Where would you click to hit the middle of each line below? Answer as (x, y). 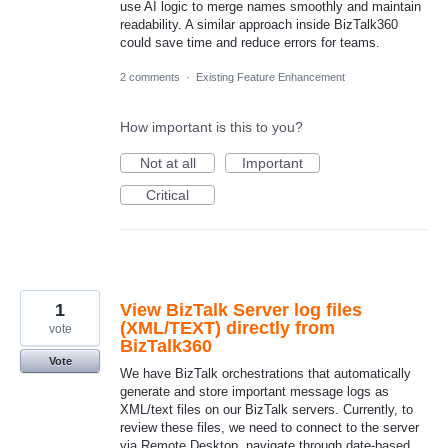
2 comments (150, 77)
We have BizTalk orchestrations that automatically (265, 374)
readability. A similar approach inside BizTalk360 (259, 25)
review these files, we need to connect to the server (269, 428)
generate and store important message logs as (254, 392)
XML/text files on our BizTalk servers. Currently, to (266, 410)
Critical (167, 195)
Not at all (167, 163)
